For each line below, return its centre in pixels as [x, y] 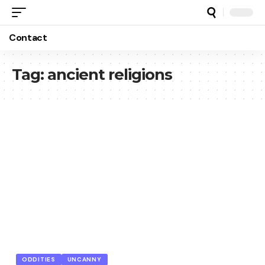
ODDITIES [39, 259]
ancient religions [110, 75]
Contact [28, 38]
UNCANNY [84, 259]
